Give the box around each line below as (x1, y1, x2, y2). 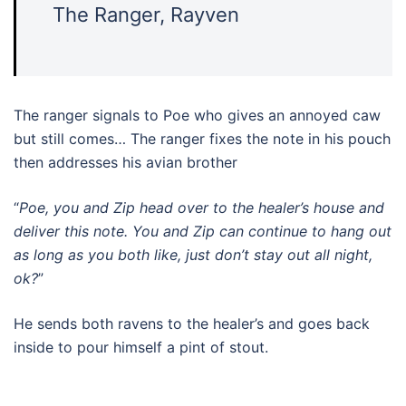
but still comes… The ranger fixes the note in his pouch (14, 130, 391, 148)
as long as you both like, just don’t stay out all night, (14, 246, 372, 264)
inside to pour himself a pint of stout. (14, 338, 268, 356)
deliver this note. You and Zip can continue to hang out (14, 222, 391, 240)
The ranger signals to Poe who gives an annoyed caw (14, 106, 381, 124)
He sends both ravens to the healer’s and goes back (14, 314, 370, 333)
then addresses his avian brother (14, 153, 237, 171)
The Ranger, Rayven (53, 3, 239, 26)
